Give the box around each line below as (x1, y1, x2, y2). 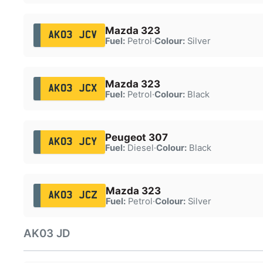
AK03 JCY (48, 137, 97, 147)
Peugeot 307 (104, 131, 168, 143)
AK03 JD (23, 227, 70, 240)
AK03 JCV (48, 30, 97, 40)
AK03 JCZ (48, 190, 98, 200)
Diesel (124, 142, 154, 153)
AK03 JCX (48, 83, 97, 93)
